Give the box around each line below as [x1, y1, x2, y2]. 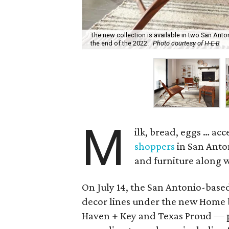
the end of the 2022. [90, 39, 149, 48]
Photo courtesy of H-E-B [153, 39, 220, 48]
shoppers [134, 140, 175, 152]
